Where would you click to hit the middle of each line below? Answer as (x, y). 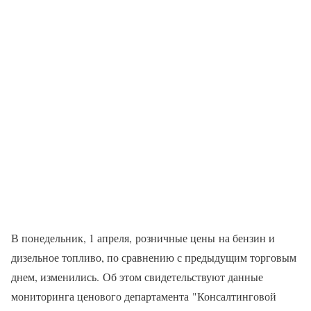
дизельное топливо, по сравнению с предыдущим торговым (154, 258)
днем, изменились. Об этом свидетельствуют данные (137, 277)
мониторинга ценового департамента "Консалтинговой (144, 296)
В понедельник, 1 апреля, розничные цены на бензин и (143, 238)
